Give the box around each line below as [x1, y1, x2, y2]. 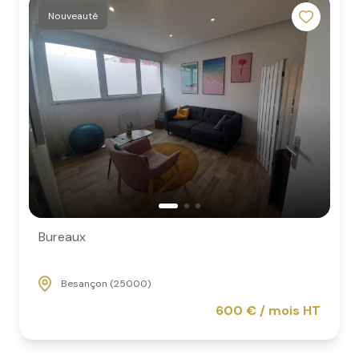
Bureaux [38, 228, 86, 246]
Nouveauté [54, 9, 98, 22]
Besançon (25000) [61, 277, 151, 291]
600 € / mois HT [216, 301, 321, 319]
